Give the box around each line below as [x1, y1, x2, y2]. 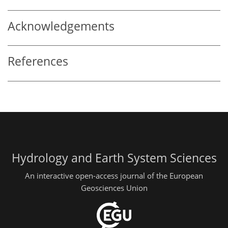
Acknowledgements [8, 18, 115, 34]
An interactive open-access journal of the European [25, 170, 203, 181]
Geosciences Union [80, 183, 148, 193]
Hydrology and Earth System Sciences [11, 150, 217, 166]
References [8, 53, 68, 70]
